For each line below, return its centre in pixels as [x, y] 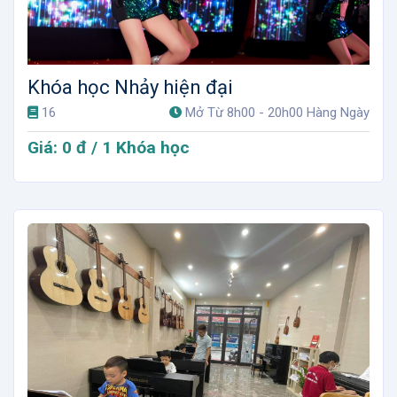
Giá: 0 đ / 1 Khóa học [109, 147]
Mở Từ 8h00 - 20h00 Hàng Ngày [277, 112]
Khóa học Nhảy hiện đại [130, 87]
